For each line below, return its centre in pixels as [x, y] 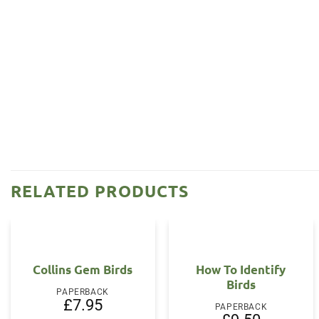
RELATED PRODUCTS [100, 191]
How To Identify [241, 269]
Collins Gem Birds [83, 269]
